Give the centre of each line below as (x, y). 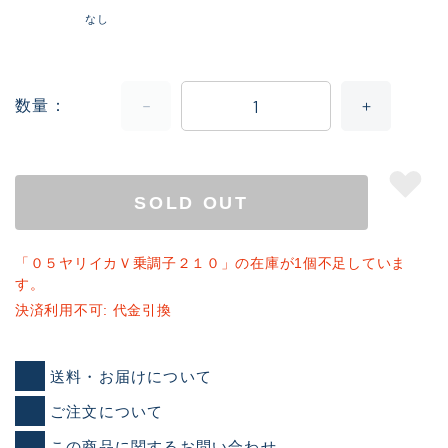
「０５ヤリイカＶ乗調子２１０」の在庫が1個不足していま (210, 263)
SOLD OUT (191, 202)
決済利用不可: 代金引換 (93, 310)
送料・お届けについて (131, 376)
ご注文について (107, 411)
